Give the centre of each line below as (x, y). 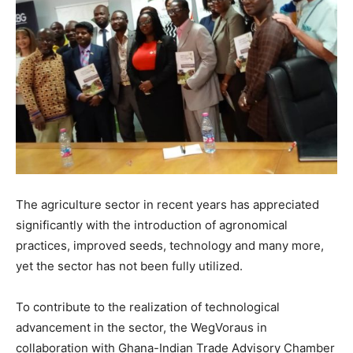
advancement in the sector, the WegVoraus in (141, 327)
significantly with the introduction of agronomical (152, 225)
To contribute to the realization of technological (148, 307)
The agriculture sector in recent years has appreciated (167, 204)
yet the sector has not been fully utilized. (129, 266)
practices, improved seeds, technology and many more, (170, 245)
